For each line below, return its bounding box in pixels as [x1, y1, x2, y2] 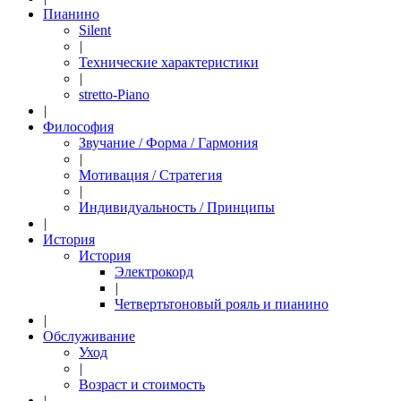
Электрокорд [115, 264, 193, 279]
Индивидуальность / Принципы [79, 200, 275, 215]
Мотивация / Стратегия [79, 167, 222, 183]
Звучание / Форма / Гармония [79, 135, 258, 150]
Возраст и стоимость [79, 377, 205, 392]
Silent [79, 22, 111, 38]
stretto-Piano [79, 87, 149, 102]
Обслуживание [43, 328, 135, 344]
